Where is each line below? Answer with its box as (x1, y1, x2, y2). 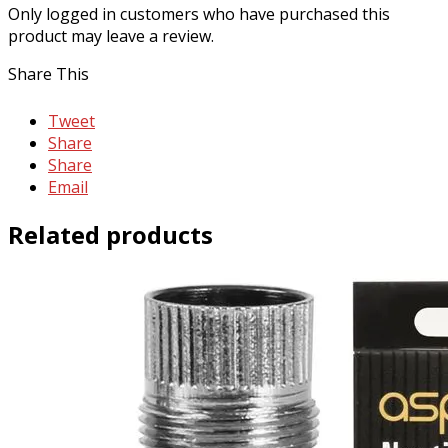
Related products (8, 217, 213, 251)
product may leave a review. (8, 24, 214, 47)
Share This (8, 62, 89, 85)
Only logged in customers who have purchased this (8, 2, 390, 25)
